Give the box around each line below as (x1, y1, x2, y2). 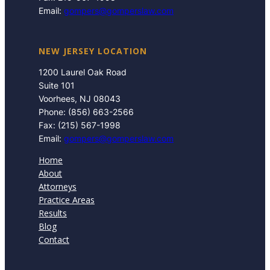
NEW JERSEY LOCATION (39, 45, 147, 57)
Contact (39, 233, 69, 245)
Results (39, 207, 67, 219)
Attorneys (39, 180, 77, 192)
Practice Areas (39, 193, 95, 206)
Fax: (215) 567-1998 (39, 119, 121, 130)
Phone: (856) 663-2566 (39, 106, 134, 117)
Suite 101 (39, 80, 75, 90)
